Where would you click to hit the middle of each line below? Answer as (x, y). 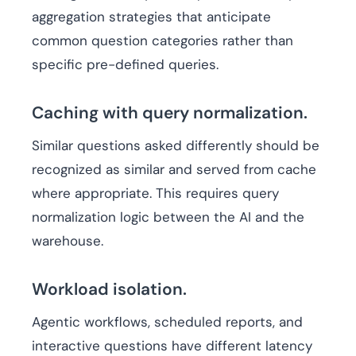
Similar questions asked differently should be (176, 146)
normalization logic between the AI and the (168, 217)
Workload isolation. (109, 290)
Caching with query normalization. (170, 113)
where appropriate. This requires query (155, 193)
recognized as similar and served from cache (174, 170)
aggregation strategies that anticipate (151, 17)
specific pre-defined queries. (125, 65)
